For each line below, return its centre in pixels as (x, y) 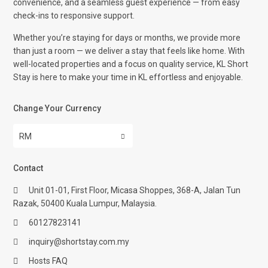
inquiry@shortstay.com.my (79, 242)
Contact (28, 168)
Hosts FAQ (48, 261)
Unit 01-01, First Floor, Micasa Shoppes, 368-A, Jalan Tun (135, 191)
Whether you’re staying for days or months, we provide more (127, 38)
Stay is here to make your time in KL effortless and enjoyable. (128, 77)
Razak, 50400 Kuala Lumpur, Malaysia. (85, 204)
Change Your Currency (57, 109)
